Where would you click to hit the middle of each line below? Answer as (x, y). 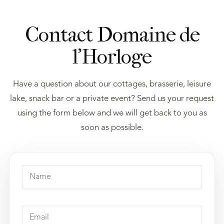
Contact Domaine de (112, 35)
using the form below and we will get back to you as (112, 113)
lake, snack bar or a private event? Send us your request (112, 99)
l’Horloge (112, 57)
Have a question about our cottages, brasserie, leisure (112, 84)
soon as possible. (112, 128)
